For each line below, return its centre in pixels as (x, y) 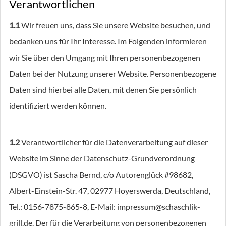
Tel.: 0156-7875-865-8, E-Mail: (63, 207)
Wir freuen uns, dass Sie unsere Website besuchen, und (115, 25)
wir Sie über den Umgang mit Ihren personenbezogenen (105, 57)
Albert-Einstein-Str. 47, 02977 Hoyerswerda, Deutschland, (110, 190)
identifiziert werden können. (58, 106)
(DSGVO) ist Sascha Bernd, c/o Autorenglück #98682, (101, 174)
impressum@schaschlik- (159, 207)
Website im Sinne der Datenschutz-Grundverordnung (102, 158)
